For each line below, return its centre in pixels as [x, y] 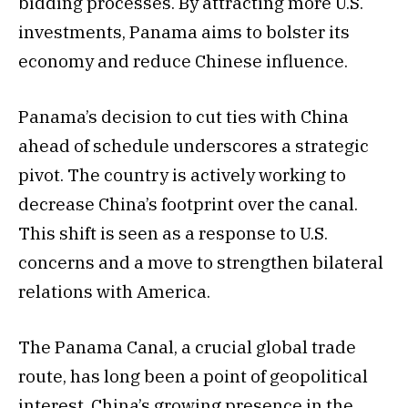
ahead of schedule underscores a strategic [194, 145]
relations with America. [114, 291]
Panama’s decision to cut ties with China [184, 116]
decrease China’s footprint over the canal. [188, 204]
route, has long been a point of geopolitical [193, 377]
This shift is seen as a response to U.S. [173, 233]
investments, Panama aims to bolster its [184, 31]
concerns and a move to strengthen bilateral [201, 262]
